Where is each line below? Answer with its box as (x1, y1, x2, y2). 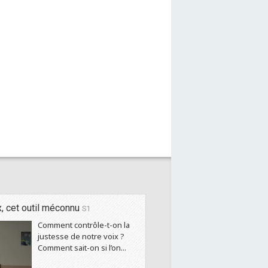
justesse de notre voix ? (38, 231, 124, 242)
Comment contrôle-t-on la (38, 220, 130, 230)
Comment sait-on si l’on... (38, 242, 126, 253)
